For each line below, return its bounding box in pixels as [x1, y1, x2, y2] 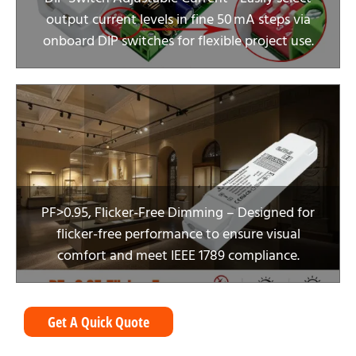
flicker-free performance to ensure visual [56, 224, 300, 244]
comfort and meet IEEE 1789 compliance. [56, 246, 300, 265]
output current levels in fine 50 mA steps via [45, 10, 311, 29]
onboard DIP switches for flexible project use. [42, 31, 314, 51]
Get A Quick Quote [48, 312, 149, 331]
